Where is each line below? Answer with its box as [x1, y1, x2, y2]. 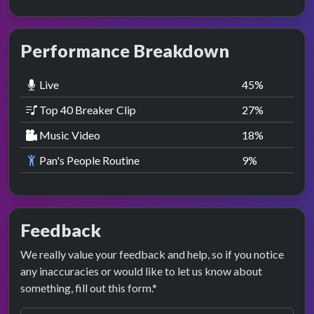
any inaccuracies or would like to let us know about [20, 264, 262, 278]
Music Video [37, 128, 100, 142]
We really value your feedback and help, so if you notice [20, 247, 284, 261]
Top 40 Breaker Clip [37, 103, 136, 117]
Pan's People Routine [37, 153, 139, 168]
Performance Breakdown [20, 40, 229, 62]
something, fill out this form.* [20, 281, 157, 295]
